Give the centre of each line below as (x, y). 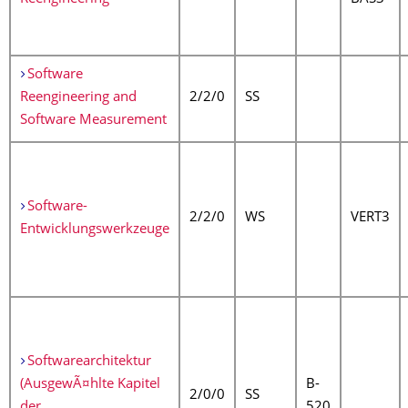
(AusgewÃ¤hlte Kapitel (90, 385)
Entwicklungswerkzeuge (95, 230)
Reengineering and (78, 98)
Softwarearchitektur (89, 362)
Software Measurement (93, 121)
